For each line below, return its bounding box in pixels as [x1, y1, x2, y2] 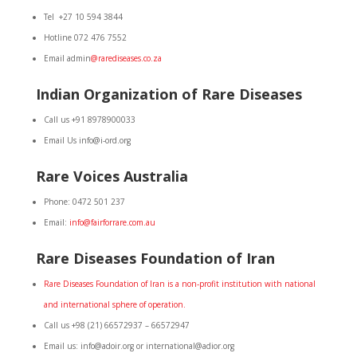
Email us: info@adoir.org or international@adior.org [43, 340, 234, 351]
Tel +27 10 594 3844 [43, 11, 123, 22]
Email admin [43, 53, 91, 64]
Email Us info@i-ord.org [43, 135, 131, 146]
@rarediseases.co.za [90, 53, 162, 64]
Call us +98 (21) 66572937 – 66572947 [43, 320, 190, 331]
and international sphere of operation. [43, 299, 188, 310]
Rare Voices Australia [35, 167, 188, 186]
